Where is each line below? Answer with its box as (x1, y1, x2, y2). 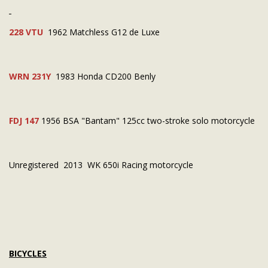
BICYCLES (9, 247, 47, 259)
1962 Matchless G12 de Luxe (43, 26, 160, 38)
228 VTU (9, 26, 43, 38)
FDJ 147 (9, 114, 39, 126)
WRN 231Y (9, 70, 51, 82)
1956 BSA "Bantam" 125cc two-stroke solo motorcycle (39, 114, 255, 126)
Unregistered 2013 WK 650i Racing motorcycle (9, 159, 193, 170)
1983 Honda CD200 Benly (53, 70, 156, 82)
